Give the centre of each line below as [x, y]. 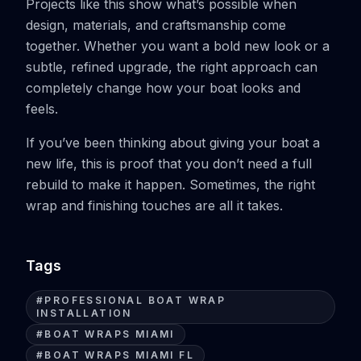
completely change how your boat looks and [163, 88]
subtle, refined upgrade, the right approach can [172, 67]
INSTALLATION [84, 313]
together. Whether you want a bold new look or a [178, 46]
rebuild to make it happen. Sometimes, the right [170, 185]
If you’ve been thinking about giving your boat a [173, 143]
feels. [42, 109]
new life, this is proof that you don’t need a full [169, 164]
